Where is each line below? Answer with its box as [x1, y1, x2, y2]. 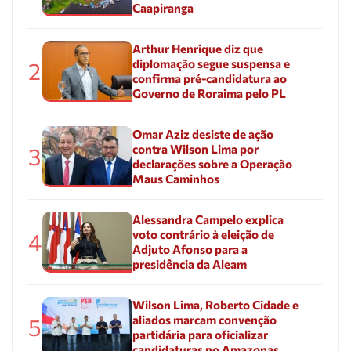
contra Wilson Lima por [132, 141, 259, 156]
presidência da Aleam [132, 256, 247, 271]
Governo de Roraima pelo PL [132, 85, 286, 100]
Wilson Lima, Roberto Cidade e [132, 297, 299, 312]
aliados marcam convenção [132, 312, 277, 327]
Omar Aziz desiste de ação [132, 126, 273, 141]
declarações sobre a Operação [132, 156, 292, 171]
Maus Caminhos [132, 171, 219, 186]
